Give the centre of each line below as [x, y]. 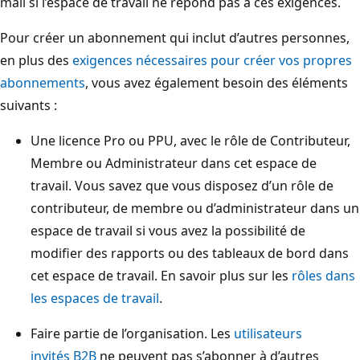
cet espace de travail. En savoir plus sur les [161, 275]
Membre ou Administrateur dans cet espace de [174, 163]
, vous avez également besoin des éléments [217, 82]
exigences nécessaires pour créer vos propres [212, 60]
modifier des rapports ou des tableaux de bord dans [190, 253]
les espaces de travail [95, 298]
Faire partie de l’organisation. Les [132, 333]
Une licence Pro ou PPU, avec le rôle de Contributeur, [190, 140]
